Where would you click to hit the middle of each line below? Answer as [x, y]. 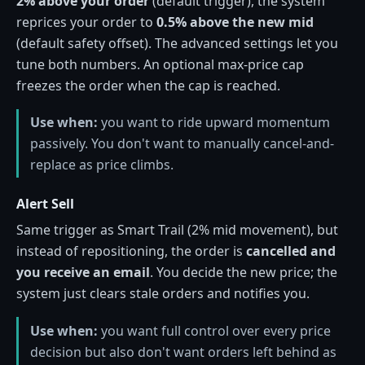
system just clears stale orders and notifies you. [163, 294]
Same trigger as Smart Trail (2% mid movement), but [177, 230]
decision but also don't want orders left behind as [183, 352]
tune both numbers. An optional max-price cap [160, 64]
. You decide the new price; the [244, 273]
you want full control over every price [214, 330]
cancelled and [291, 251]
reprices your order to [86, 22]
